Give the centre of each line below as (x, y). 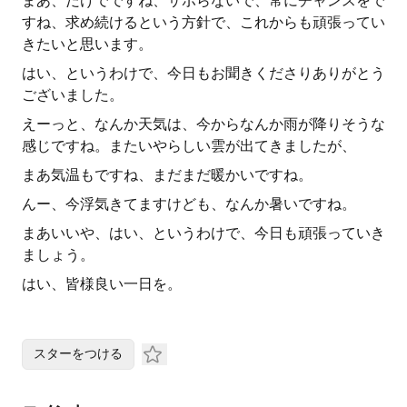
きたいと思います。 (87, 44)
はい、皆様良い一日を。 (102, 284)
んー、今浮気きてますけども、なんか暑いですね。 (189, 204)
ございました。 (73, 95)
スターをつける (78, 354)
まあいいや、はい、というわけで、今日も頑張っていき (203, 233)
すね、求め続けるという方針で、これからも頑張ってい (203, 22)
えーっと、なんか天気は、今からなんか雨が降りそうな (203, 124)
